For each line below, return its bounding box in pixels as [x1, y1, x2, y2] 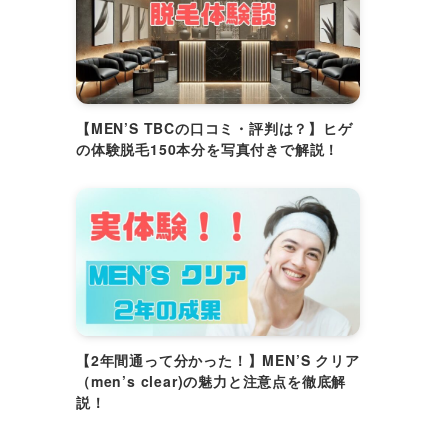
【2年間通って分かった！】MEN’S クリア [76, 350, 360, 371]
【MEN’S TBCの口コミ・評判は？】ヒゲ [76, 117, 353, 138]
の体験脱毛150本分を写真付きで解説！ [76, 138, 340, 159]
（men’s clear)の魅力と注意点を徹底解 [76, 371, 347, 392]
